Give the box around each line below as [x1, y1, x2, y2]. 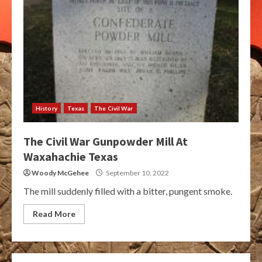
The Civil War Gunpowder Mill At [23, 134, 188, 149]
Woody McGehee [32, 168, 89, 177]
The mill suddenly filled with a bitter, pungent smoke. [23, 185, 232, 196]
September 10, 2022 [105, 168, 169, 177]
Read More [33, 209, 75, 219]
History [36, 105, 57, 112]
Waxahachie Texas [23, 149, 118, 164]
